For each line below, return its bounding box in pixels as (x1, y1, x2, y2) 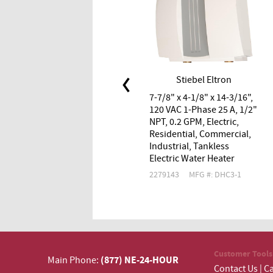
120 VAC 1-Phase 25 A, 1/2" (149, 103, 257, 116)
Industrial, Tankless (149, 140, 229, 153)
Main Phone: (48, 254, 99, 268)
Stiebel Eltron (176, 73, 232, 87)
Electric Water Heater (149, 152, 235, 165)
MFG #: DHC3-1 (188, 169, 241, 180)
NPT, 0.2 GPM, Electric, (149, 115, 239, 129)
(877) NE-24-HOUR (99, 253, 179, 268)
